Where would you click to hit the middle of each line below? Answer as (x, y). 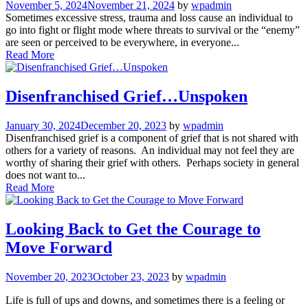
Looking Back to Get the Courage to (133, 229)
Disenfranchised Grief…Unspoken (126, 96)
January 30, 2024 (43, 125)
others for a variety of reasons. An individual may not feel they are (150, 150)
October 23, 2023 (131, 276)
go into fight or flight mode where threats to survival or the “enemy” (153, 30)
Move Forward (59, 247)
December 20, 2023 (123, 125)
